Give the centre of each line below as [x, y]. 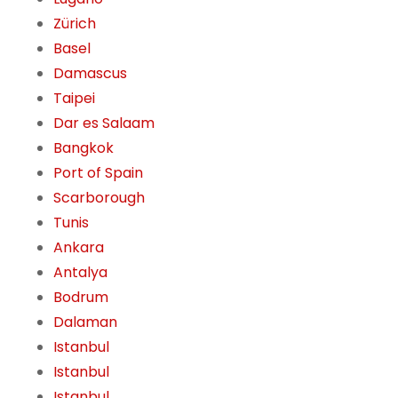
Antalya [80, 273]
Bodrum [81, 298]
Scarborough [99, 198]
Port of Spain [98, 173]
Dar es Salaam [104, 123]
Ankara [79, 248]
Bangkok [84, 148]
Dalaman [85, 322]
